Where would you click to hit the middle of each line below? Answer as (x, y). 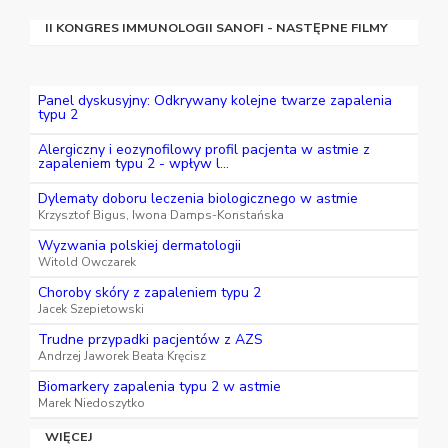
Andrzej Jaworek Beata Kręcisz (122, 356)
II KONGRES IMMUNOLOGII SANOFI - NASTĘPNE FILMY (216, 28)
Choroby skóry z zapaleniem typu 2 (149, 293)
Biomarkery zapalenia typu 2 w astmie (159, 387)
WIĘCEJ (70, 437)
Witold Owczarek (87, 262)
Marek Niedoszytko (91, 403)
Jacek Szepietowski (91, 309)
